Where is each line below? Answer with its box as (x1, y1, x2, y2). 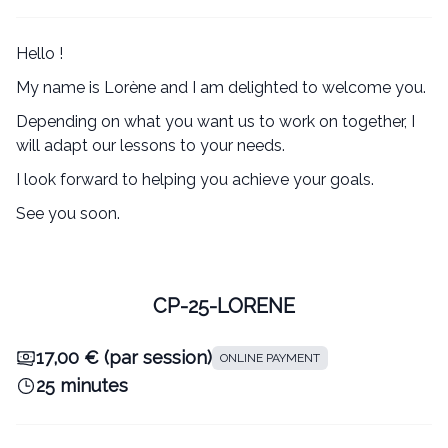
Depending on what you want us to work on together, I (16, 112, 415, 132)
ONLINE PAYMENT (220, 351, 320, 366)
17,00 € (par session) (36, 347, 212, 369)
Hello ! (16, 44, 63, 64)
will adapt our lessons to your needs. (16, 136, 285, 156)
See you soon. (16, 204, 120, 224)
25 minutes (36, 375, 128, 397)
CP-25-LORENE (153, 294, 295, 319)
